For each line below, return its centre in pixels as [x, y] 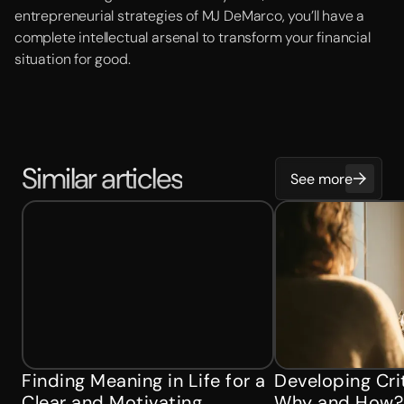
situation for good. [73, 59]
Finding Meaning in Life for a [144, 381]
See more [321, 179]
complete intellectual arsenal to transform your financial [193, 37]
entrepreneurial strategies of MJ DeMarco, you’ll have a [190, 16]
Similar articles [102, 178]
